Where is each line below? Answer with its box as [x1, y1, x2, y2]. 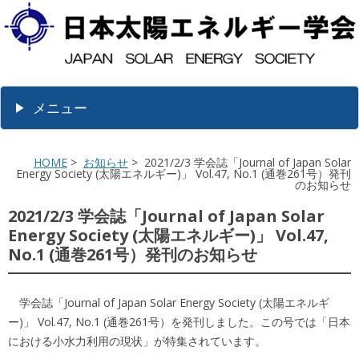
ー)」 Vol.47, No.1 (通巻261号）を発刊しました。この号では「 [8, 314, 328, 330]
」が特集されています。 [143, 333, 266, 349]
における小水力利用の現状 [8, 333, 143, 349]
